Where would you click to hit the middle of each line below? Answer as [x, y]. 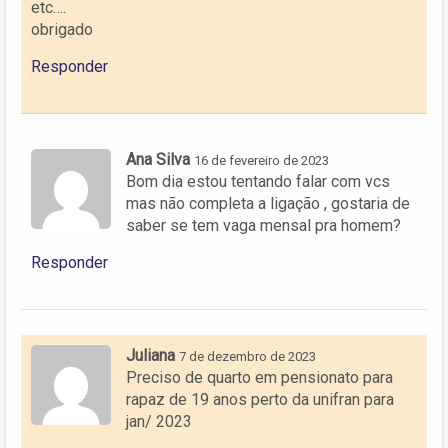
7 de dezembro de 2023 [247, 357]
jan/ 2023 [159, 422]
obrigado [62, 30]
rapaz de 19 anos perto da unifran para [260, 400]
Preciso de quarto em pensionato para [259, 378]
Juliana [150, 356]
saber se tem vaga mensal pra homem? [263, 226]
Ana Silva [158, 160]
